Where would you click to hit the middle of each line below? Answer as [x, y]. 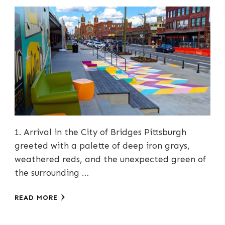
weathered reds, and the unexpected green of [110, 159]
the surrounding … [52, 173]
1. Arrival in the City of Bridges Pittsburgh [100, 132]
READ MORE [36, 197]
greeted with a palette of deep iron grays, [102, 145]
